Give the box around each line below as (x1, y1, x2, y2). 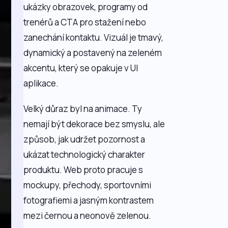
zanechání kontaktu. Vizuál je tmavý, (23, 32, 164, 43)
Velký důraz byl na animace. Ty (23, 103, 142, 115)
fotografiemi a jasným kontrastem (23, 194, 154, 206)
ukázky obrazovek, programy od (23, 1, 148, 13)
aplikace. (23, 77, 59, 89)
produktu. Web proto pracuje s (23, 164, 144, 176)
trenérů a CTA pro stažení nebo (23, 16, 147, 28)
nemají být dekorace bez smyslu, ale (23, 118, 165, 130)
